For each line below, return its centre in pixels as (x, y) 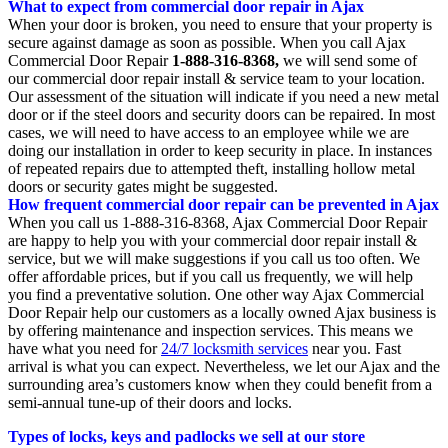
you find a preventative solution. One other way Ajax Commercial (216, 294)
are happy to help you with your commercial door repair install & (212, 240)
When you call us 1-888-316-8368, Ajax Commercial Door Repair (217, 222)
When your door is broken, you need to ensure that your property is (220, 24)
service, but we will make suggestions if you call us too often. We (214, 258)
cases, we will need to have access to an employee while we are (208, 132)
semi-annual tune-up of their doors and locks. (150, 402)
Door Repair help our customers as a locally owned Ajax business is (222, 312)
